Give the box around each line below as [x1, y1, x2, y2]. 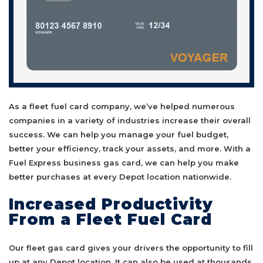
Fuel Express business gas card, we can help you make [9, 158, 239, 168]
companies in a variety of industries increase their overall [9, 116, 251, 126]
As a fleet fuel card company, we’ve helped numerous [9, 102, 235, 112]
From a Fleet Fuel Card [9, 210, 212, 230]
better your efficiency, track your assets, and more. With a [9, 144, 251, 154]
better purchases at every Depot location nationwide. [9, 172, 231, 182]
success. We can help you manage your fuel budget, [9, 130, 228, 140]
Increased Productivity [9, 195, 213, 214]
